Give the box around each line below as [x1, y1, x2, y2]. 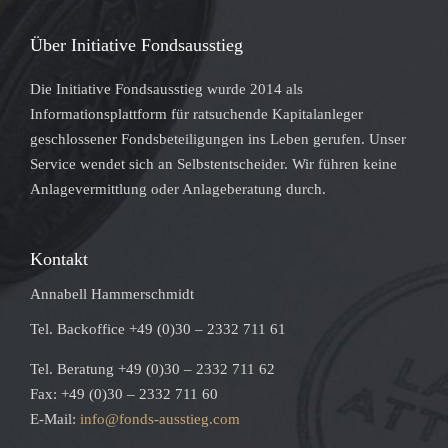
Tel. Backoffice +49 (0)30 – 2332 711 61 [30, 320, 286, 337]
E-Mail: [30, 410, 80, 427]
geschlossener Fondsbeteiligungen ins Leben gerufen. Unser [30, 130, 406, 147]
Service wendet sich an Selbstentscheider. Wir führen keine [30, 155, 397, 172]
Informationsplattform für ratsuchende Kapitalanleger [30, 105, 363, 122]
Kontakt [30, 248, 88, 269]
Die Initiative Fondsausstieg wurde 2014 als [30, 80, 303, 97]
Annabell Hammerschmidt [30, 285, 194, 302]
